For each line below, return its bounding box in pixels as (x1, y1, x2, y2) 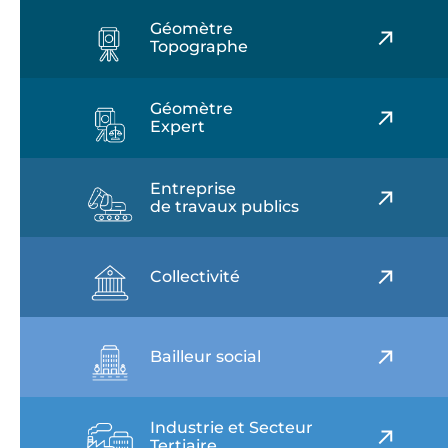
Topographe (150, 37, 248, 56)
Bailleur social (150, 347, 261, 367)
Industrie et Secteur (150, 418, 313, 438)
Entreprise (150, 178, 236, 198)
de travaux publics (150, 196, 299, 216)
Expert (150, 116, 205, 136)
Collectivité (150, 267, 240, 287)
